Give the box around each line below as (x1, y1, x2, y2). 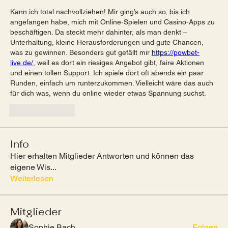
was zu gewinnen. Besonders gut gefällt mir (10, 48, 152, 56)
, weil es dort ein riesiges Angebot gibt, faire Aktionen (33, 59, 204, 67)
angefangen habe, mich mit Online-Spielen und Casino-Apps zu (10, 18, 215, 26)
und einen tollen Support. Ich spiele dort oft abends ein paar (10, 69, 204, 77)
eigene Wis (10, 162, 50, 172)
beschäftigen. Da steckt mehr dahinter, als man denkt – (10, 28, 187, 36)
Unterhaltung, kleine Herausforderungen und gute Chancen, (10, 38, 204, 46)
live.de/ (10, 59, 33, 67)
